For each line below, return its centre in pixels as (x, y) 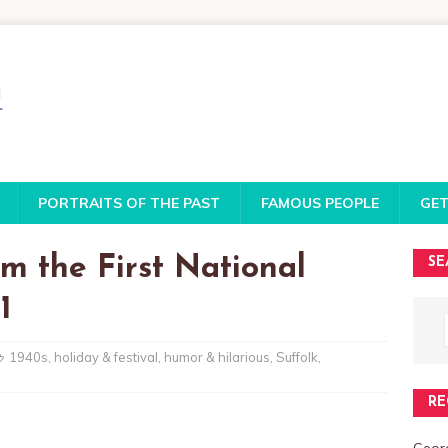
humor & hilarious (217, 357)
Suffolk (297, 357)
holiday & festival (106, 357)
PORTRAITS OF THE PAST (129, 203)
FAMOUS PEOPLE (320, 203)
